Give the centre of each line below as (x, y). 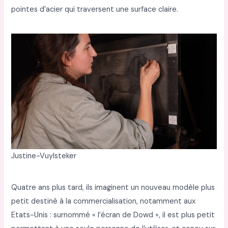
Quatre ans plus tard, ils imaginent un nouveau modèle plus (113, 187)
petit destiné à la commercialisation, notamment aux (104, 201)
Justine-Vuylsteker (44, 156)
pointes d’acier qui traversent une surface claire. (95, 9)
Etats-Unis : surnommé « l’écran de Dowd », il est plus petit (113, 215)
